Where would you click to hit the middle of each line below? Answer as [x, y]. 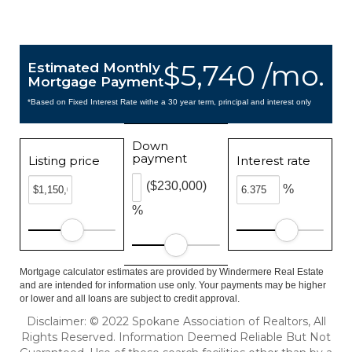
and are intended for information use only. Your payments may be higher [173, 285]
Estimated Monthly [94, 68]
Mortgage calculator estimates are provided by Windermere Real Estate [172, 272]
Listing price [64, 161]
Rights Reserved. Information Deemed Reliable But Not [176, 337]
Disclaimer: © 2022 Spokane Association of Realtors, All [176, 321]
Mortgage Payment [95, 82]
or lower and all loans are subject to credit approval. [130, 299]
